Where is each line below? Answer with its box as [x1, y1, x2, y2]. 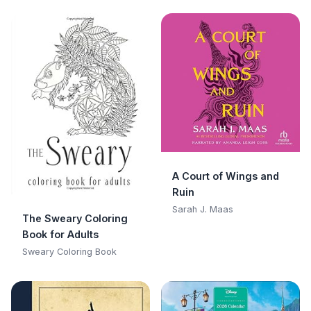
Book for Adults [22, 228, 99, 241]
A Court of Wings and [172, 170, 279, 183]
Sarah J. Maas [172, 204, 233, 215]
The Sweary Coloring [22, 212, 128, 225]
